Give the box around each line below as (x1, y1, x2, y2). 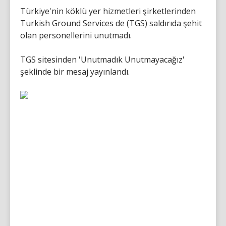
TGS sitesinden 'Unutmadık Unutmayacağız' (20, 53, 185, 65)
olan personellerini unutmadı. (20, 29, 132, 41)
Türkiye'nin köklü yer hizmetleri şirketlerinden (20, 5, 196, 17)
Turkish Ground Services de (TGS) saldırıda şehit (20, 17, 202, 29)
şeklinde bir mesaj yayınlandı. (20, 66, 130, 77)
